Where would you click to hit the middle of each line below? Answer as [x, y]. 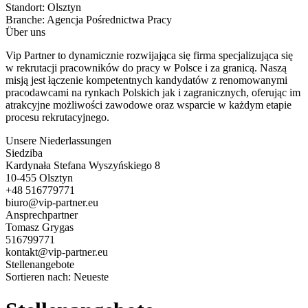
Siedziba [24, 153]
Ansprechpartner [42, 214]
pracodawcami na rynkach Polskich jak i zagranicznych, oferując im [153, 92]
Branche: [26, 19]
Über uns [25, 32]
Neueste [91, 276]
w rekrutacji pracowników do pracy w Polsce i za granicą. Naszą [146, 67]
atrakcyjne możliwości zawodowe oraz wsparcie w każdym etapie [148, 104]
